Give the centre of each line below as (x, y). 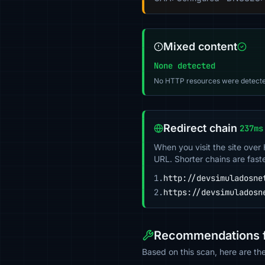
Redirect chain (200, 128)
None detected (185, 66)
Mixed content (200, 46)
